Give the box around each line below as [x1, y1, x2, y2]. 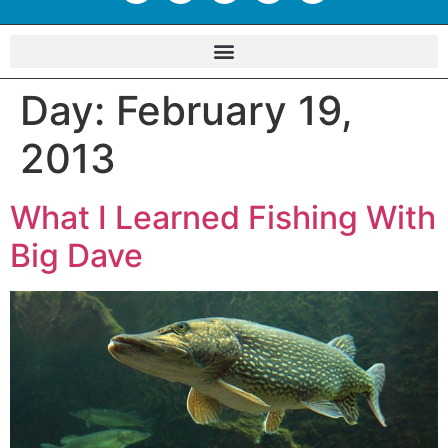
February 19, [116, 85, 353, 135]
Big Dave [10, 235, 143, 275]
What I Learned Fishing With [10, 197, 436, 237]
